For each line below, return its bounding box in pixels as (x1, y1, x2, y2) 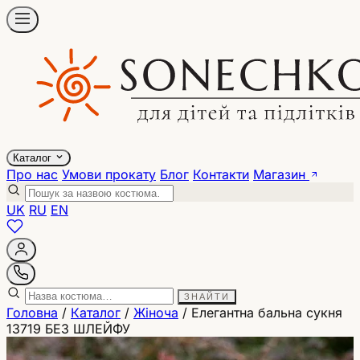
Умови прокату (62, 166, 156, 182)
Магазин (253, 166, 309, 182)
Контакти (193, 166, 249, 182)
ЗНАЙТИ (184, 292, 230, 301)
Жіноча (133, 305, 178, 321)
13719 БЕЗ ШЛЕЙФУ (6, 321, 130, 337)
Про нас (6, 166, 58, 182)
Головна (6, 305, 58, 321)
